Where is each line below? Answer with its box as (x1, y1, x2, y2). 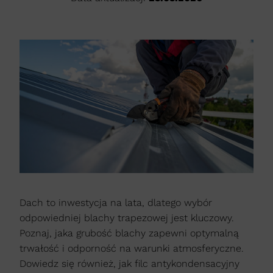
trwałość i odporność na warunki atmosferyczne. (19, 243, 244, 255)
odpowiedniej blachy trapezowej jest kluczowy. (19, 212, 234, 224)
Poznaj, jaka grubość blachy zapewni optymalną (19, 227, 239, 239)
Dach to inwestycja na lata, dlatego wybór (19, 197, 212, 209)
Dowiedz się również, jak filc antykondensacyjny (19, 258, 239, 270)
